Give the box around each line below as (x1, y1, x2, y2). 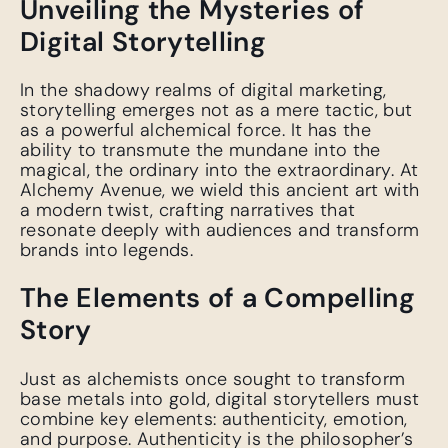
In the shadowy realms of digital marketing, (20, 78, 387, 102)
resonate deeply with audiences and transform (20, 218, 420, 242)
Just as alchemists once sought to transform (20, 366, 406, 391)
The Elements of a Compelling (20, 280, 416, 316)
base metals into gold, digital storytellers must (20, 386, 420, 411)
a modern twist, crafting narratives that (20, 198, 356, 222)
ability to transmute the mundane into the (20, 138, 381, 162)
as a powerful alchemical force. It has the (20, 118, 372, 142)
